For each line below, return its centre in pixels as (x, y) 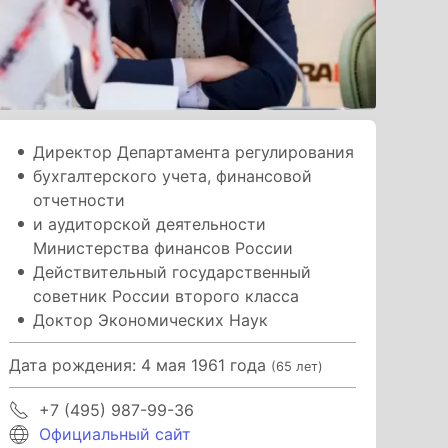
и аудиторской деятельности (150, 223)
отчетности (79, 199)
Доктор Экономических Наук (151, 319)
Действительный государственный (172, 271)
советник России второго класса (166, 295)
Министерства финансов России (163, 247)
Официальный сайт (115, 433)
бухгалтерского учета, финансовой (173, 175)
